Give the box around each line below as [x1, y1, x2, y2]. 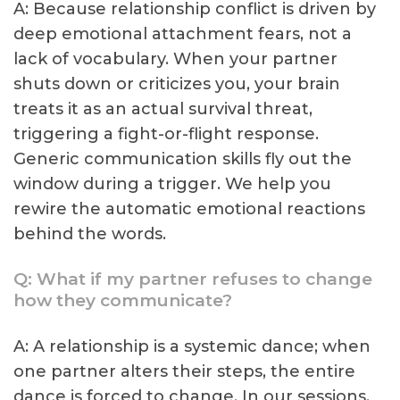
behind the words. [13, 224, 166, 244]
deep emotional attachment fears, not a [13, 24, 352, 44]
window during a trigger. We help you [13, 174, 331, 194]
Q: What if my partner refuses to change [13, 269, 372, 289]
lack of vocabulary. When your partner [13, 49, 337, 69]
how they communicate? [13, 290, 232, 311]
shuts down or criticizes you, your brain [13, 74, 340, 94]
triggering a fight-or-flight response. [13, 124, 319, 144]
